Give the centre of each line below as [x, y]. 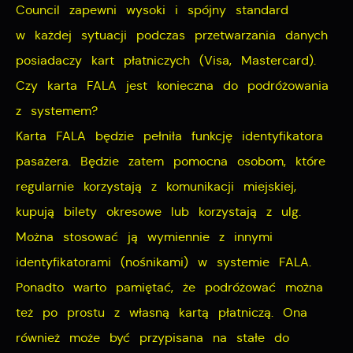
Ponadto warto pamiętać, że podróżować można [169, 288]
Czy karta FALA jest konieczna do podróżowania [172, 86]
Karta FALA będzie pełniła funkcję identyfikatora [169, 136]
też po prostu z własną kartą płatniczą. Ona [162, 313]
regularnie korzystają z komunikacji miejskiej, [156, 187]
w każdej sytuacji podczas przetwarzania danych [172, 35]
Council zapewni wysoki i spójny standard [152, 10]
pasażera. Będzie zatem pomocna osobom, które [171, 162]
